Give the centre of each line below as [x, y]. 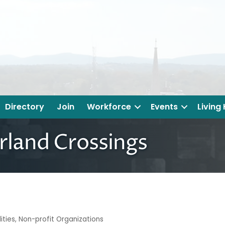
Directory [25, 107]
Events [164, 107]
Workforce [109, 107]
